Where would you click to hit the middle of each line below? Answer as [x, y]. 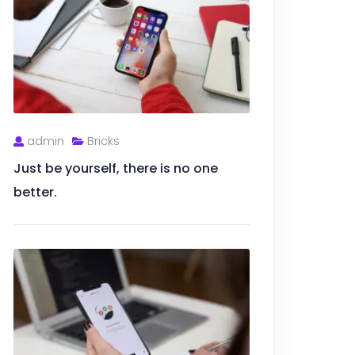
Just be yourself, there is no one [116, 168]
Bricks [102, 140]
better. [35, 192]
